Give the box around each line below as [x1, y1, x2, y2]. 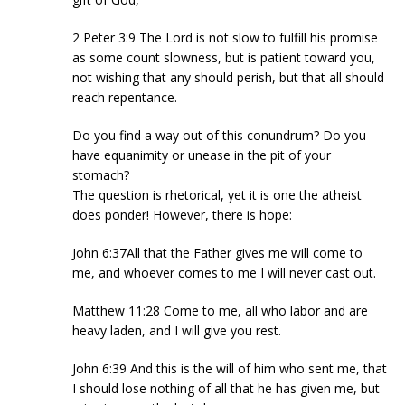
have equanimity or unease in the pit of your [72, 146, 331, 164]
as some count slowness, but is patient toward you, [72, 48, 375, 66]
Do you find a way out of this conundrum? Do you [72, 126, 366, 144]
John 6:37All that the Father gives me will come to [72, 243, 363, 261]
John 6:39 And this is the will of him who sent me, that [72, 359, 387, 377]
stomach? [72, 165, 129, 184]
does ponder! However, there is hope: [72, 205, 292, 223]
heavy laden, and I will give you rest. [72, 321, 281, 339]
